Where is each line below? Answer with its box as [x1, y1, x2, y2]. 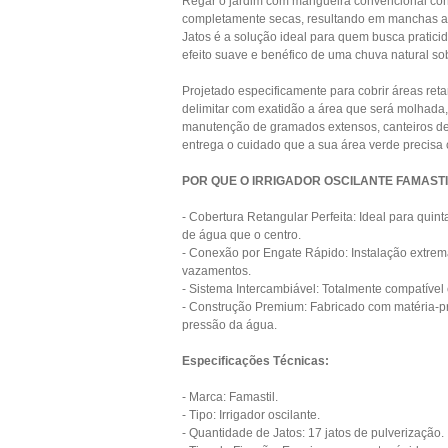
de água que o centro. [182, 228, 301, 242]
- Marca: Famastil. [182, 390, 278, 404]
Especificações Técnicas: [182, 354, 329, 368]
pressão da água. [182, 318, 277, 332]
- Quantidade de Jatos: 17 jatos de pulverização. [182, 426, 444, 440]
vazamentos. [182, 264, 251, 278]
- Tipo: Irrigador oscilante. [182, 408, 320, 422]
